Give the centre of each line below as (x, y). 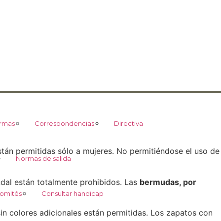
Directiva (128, 123)
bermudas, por (168, 182)
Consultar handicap (73, 193)
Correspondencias (64, 123)
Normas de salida (43, 158)
